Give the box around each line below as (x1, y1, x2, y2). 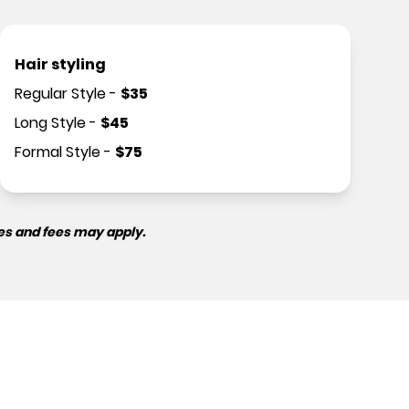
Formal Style (15, 142, 100, 163)
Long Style (15, 112, 86, 133)
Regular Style (15, 83, 106, 104)
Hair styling (15, 54, 106, 75)
